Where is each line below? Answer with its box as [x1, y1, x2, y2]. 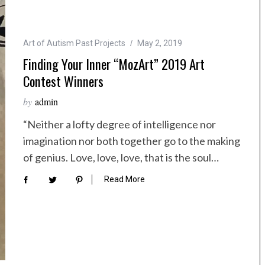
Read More [104, 174, 145, 184]
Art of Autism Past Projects [23, 38, 125, 49]
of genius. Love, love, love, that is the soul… [23, 151, 219, 164]
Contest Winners [23, 71, 104, 92]
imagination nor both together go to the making [23, 134, 240, 148]
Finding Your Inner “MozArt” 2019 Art [23, 54, 205, 75]
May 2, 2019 [137, 38, 182, 49]
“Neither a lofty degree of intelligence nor [23, 118, 216, 131]
